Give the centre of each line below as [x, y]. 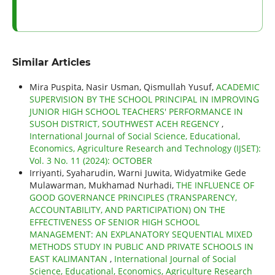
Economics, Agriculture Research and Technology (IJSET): [145, 149]
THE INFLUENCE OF [215, 185]
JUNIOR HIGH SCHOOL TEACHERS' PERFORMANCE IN [136, 112]
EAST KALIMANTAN [69, 259]
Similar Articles [51, 63]
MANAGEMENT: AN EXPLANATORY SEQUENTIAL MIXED [141, 234]
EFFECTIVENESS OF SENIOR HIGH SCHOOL [114, 222]
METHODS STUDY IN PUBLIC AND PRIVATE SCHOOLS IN [141, 247]
